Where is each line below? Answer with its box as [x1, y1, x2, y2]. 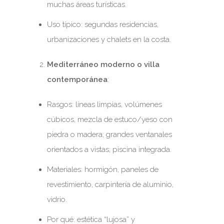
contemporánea [46, 75, 107, 84]
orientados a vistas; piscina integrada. [46, 145, 171, 154]
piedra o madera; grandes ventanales [46, 130, 172, 139]
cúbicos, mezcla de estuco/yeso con [46, 115, 172, 124]
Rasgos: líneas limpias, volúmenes [46, 100, 162, 109]
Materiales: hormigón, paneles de [46, 165, 158, 174]
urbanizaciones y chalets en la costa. [46, 35, 171, 44]
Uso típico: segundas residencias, [46, 20, 158, 29]
